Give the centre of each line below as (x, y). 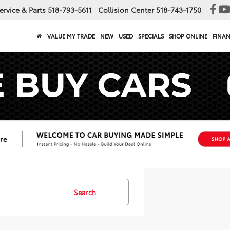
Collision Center (126, 10)
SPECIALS (151, 36)
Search (85, 192)
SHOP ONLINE (188, 36)
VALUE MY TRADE (71, 36)
